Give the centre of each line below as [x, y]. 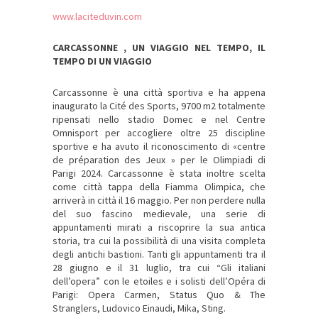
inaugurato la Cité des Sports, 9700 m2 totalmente [159, 106]
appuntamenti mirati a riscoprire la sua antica [159, 227]
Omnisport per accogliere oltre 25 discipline [159, 133]
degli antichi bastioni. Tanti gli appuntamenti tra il [159, 254]
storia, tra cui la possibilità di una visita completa [159, 241]
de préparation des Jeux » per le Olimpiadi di [159, 160]
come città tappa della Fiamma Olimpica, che [159, 187]
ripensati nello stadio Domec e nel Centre [159, 120]
